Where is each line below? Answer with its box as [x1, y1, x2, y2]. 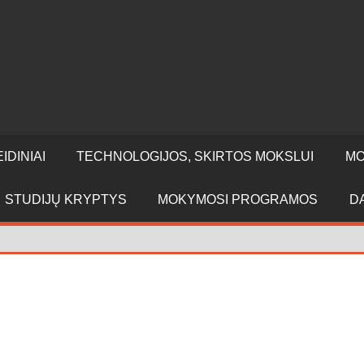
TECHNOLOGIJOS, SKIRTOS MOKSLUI [76, 149, 314, 163]
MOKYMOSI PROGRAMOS [158, 193, 318, 207]
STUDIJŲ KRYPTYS [4, 193, 127, 207]
